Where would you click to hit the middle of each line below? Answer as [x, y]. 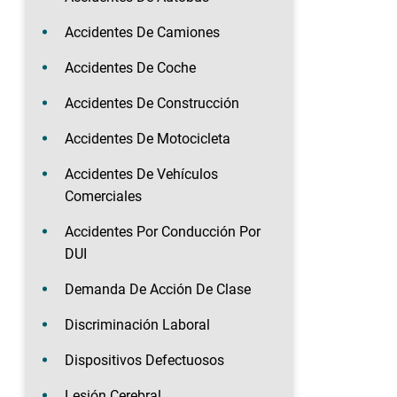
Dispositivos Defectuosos [144, 360]
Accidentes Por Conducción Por [163, 231]
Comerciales [103, 196]
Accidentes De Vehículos [141, 174]
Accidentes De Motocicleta [148, 138]
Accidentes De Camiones [142, 32]
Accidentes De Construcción [152, 103]
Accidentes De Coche [130, 67]
